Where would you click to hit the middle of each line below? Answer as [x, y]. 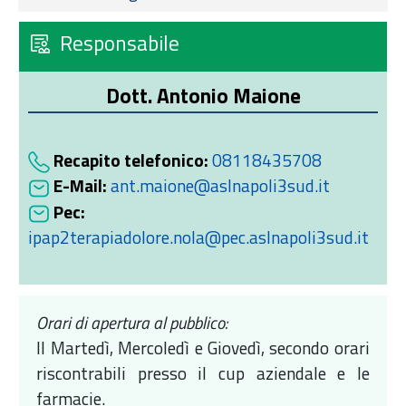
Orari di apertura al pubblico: [132, 322]
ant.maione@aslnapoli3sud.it [220, 186]
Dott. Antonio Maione [203, 95]
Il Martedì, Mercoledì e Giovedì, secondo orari [203, 347]
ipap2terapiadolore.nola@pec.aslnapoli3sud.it [198, 237]
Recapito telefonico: [131, 160]
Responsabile [120, 43]
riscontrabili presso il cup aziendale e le [203, 372]
